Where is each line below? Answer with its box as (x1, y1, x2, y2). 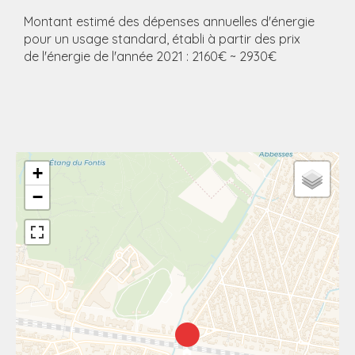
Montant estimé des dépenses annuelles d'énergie (24, 13, 315, 29)
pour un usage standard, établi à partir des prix (24, 31, 300, 47)
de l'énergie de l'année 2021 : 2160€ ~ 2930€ (24, 48, 277, 64)
